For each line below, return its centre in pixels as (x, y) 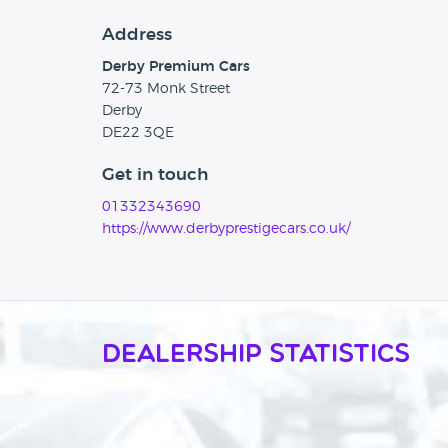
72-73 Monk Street (166, 89)
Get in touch (155, 175)
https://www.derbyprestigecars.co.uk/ (226, 229)
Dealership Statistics (256, 356)
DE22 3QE (138, 133)
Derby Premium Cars (176, 67)
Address (137, 35)
